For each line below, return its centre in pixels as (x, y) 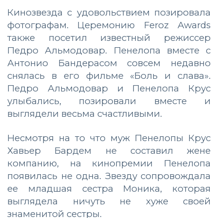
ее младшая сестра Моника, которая (109, 188)
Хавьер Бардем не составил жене (109, 150)
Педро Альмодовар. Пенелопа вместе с (109, 50)
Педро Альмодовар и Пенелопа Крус (109, 88)
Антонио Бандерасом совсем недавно (109, 63)
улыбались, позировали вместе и (109, 101)
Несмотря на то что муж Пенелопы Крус (109, 138)
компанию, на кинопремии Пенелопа (109, 163)
